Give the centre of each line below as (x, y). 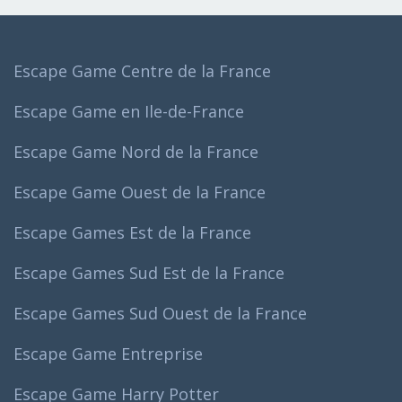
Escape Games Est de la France (132, 232)
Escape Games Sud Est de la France (149, 272)
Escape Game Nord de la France (136, 151)
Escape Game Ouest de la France (140, 192)
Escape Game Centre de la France (142, 70)
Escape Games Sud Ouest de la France (160, 313)
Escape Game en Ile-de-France (129, 111)
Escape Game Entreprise (108, 353)
